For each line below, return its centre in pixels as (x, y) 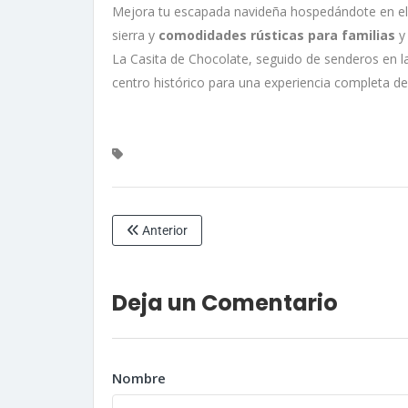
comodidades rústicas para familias (277, 35)
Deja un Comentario (225, 302)
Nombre (139, 377)
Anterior (163, 230)
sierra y (135, 35)
